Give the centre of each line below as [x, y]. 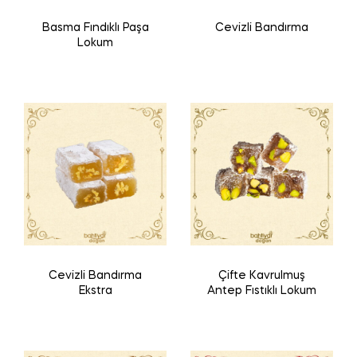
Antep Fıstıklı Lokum [262, 291]
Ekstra [95, 291]
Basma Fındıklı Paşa [95, 28]
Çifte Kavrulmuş [262, 276]
